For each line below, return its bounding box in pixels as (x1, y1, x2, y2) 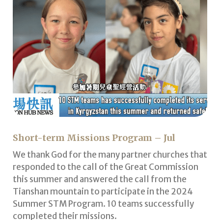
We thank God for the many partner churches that (12, 149, 207, 160)
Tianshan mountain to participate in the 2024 (12, 186, 193, 197)
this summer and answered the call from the (12, 173, 187, 185)
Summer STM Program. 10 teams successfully (12, 198, 194, 209)
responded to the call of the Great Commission (12, 161, 198, 172)
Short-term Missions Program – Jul (12, 132, 175, 143)
